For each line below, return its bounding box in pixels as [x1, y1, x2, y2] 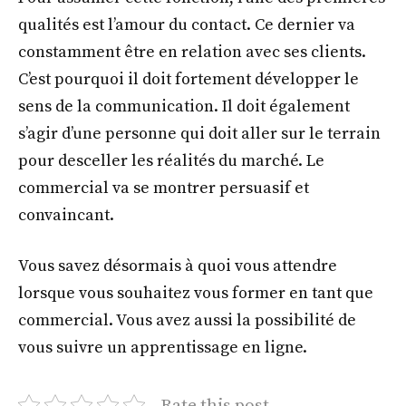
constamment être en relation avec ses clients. [18, 42, 366, 63]
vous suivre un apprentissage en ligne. [18, 336, 307, 358]
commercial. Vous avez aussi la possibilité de [18, 309, 356, 331]
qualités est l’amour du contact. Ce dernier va [18, 14, 355, 36]
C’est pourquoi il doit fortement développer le [18, 69, 359, 91]
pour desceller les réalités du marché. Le [18, 150, 324, 172]
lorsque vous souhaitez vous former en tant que [18, 282, 373, 304]
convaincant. [18, 205, 114, 227]
